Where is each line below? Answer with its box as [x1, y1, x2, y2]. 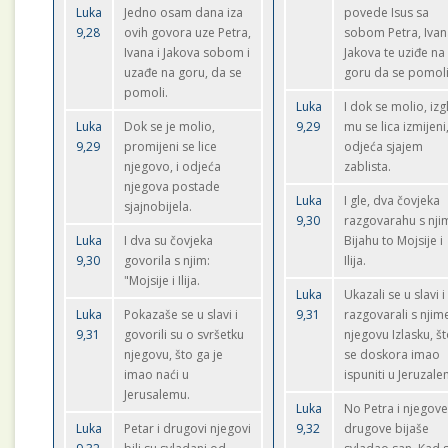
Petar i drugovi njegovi [124, 420, 252, 437]
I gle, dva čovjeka [344, 192, 441, 209]
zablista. [344, 158, 392, 175]
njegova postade [124, 178, 221, 195]
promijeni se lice [124, 138, 218, 155]
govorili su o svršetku [124, 326, 245, 343]
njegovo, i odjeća [124, 158, 222, 175]
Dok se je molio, [124, 118, 216, 135]
